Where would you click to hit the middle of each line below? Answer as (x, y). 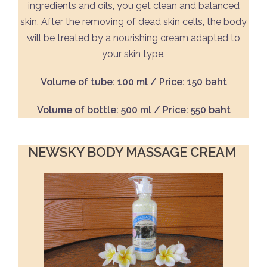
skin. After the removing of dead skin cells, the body (133, 22)
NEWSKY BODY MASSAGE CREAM (133, 152)
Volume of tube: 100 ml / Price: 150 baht (133, 82)
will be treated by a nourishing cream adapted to (133, 38)
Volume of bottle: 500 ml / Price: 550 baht (133, 110)
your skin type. (133, 54)
